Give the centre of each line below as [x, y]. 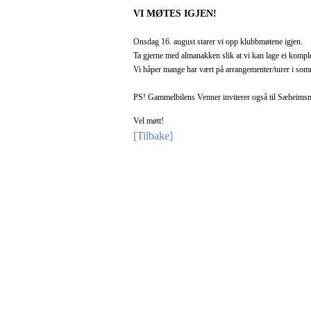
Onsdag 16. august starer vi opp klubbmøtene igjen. [218, 42]
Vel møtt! [149, 121]
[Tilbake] [153, 136]
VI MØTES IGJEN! [175, 14]
